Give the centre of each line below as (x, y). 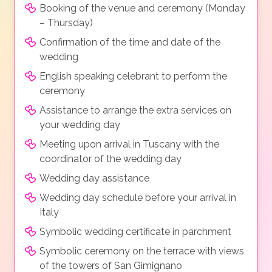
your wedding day (80, 125)
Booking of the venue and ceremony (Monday (142, 8)
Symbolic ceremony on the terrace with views (142, 251)
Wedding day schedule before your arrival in (138, 198)
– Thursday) (66, 23)
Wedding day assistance (94, 178)
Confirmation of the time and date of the (130, 42)
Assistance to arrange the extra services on (135, 110)
